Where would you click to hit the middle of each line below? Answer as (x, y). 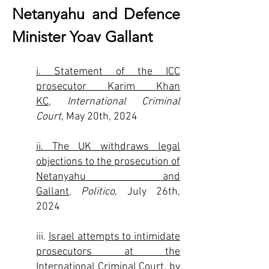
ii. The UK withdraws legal (108, 147)
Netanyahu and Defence (96, 14)
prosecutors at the (108, 252)
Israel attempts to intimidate (114, 237)
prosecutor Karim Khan (108, 87)
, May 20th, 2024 (99, 117)
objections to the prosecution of (108, 162)
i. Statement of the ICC (108, 72)
